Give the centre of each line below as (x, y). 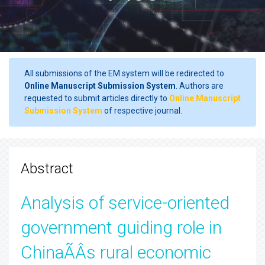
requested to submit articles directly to (97, 98)
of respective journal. (142, 111)
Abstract (47, 169)
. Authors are (200, 86)
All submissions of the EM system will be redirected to (124, 73)
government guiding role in (121, 227)
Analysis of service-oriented (125, 203)
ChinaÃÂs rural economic (116, 252)
